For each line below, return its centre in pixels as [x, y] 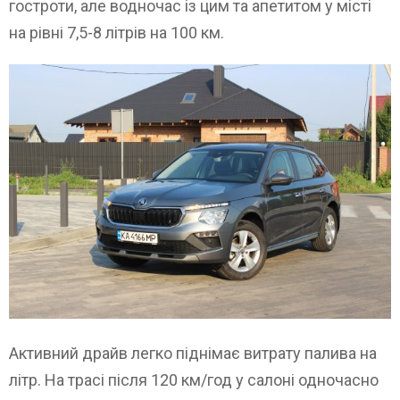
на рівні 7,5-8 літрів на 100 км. [117, 32]
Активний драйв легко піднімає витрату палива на [193, 354]
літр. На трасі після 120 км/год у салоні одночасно [194, 380]
